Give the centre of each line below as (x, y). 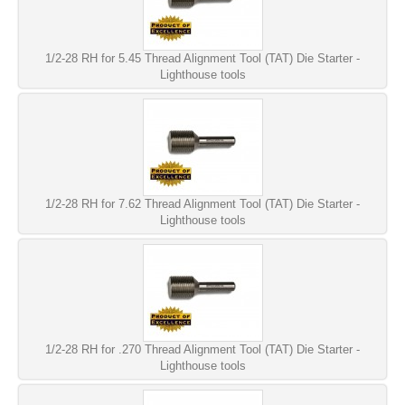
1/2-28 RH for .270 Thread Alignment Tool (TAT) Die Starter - (202, 349)
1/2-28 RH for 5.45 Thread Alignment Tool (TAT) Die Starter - (202, 58)
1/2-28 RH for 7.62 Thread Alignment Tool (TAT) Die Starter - (202, 203)
